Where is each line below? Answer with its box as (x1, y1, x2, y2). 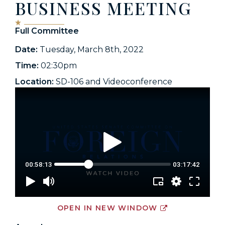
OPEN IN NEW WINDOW (57, 203, 158, 213)
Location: (15, 77, 54, 86)
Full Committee (15, 26, 79, 36)
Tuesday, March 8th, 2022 (40, 45, 144, 54)
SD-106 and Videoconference (54, 77, 172, 86)
